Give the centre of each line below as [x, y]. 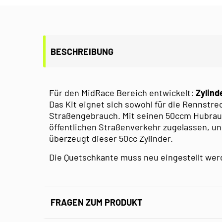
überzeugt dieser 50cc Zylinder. [111, 138]
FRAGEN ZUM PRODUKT [97, 202]
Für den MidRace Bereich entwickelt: [122, 92]
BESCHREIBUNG [82, 51]
